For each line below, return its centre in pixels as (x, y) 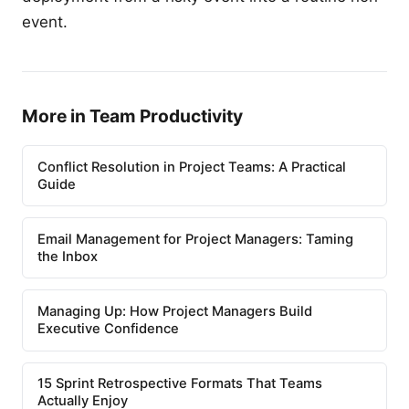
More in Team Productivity (132, 116)
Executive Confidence (108, 328)
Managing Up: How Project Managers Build (175, 311)
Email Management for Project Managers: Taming (195, 239)
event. (45, 22)
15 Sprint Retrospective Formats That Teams (180, 384)
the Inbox (68, 256)
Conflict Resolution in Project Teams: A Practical (192, 167)
